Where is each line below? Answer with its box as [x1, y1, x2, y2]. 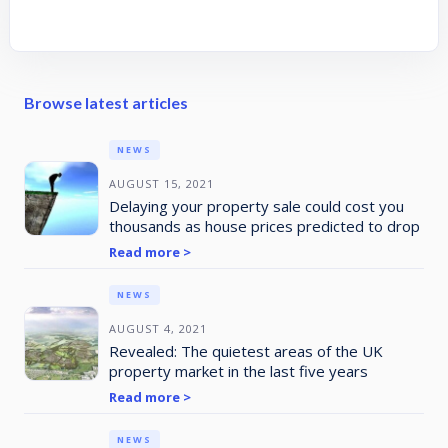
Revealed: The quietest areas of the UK [108, 340, 383, 361]
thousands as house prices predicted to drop [108, 215, 420, 236]
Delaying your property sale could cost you [108, 195, 404, 216]
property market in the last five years [108, 360, 368, 381]
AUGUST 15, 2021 [108, 175, 214, 191]
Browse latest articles [23, 92, 188, 112]
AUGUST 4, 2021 [108, 320, 207, 336]
